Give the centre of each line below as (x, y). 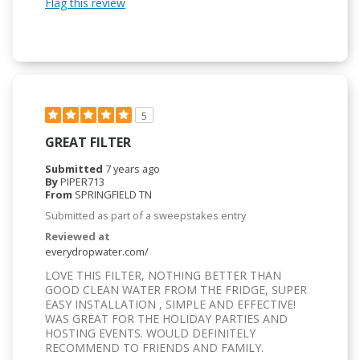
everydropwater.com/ (97, 252)
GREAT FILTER (88, 143)
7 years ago (133, 169)
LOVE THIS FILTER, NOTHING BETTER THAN (163, 276)
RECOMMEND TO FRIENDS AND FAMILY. (154, 348)
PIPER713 (82, 182)
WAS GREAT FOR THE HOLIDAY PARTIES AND (166, 319)
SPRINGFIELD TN (113, 195)
